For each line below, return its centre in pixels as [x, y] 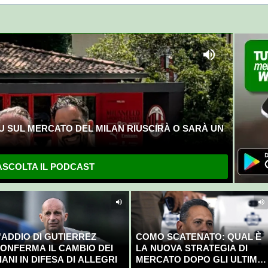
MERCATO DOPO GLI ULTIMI [197, 260]
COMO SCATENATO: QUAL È [198, 237]
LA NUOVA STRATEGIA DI [191, 248]
